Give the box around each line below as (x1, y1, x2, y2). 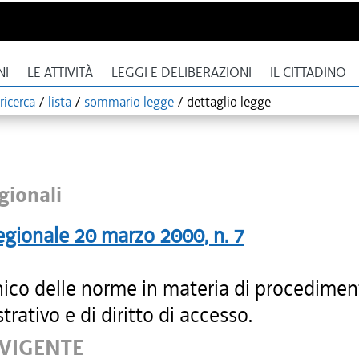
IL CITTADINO (270, 64, 346, 81)
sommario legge (84, 93, 174, 111)
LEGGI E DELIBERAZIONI (111, 64, 252, 81)
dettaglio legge (187, 93, 271, 111)
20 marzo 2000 (74, 222, 204, 249)
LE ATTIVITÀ (27, 64, 93, 81)
